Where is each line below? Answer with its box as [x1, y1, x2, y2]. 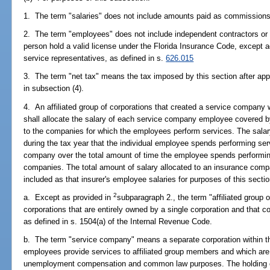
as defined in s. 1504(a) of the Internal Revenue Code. [24, 216, 213, 226]
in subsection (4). [24, 84, 84, 93]
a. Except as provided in [24, 192, 114, 202]
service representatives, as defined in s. [24, 54, 166, 63]
